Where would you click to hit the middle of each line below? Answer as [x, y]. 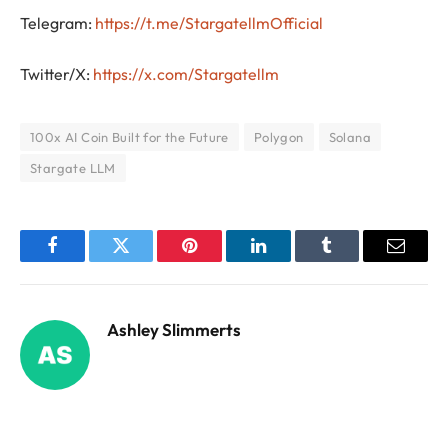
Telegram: [57, 22]
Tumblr [352, 260]
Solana [349, 137]
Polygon [278, 137]
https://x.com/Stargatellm [186, 74]
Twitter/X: [56, 74]
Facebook [85, 260]
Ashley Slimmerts [174, 330]
